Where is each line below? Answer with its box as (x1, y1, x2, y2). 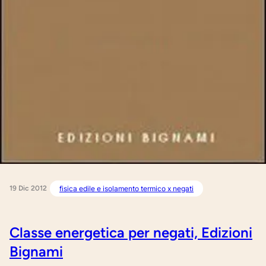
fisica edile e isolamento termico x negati (59, 183, 194, 193)
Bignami (9, 242, 63, 260)
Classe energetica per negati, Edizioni (9, 223, 252, 241)
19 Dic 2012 (9, 183, 47, 192)
